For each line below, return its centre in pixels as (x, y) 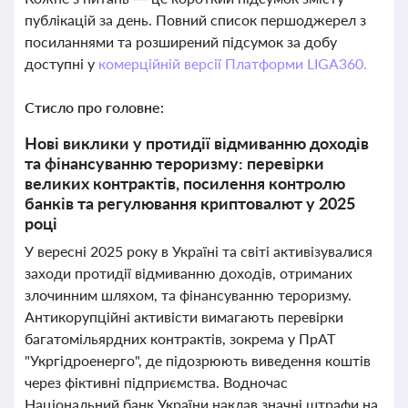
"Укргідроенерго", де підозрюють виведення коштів (198, 360)
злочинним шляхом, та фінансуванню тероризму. (188, 295)
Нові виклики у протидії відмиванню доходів (197, 143)
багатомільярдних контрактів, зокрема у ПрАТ (180, 338)
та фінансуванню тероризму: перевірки (174, 163)
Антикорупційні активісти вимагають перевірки (184, 316)
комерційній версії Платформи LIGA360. (232, 63)
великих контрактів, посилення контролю (185, 183)
